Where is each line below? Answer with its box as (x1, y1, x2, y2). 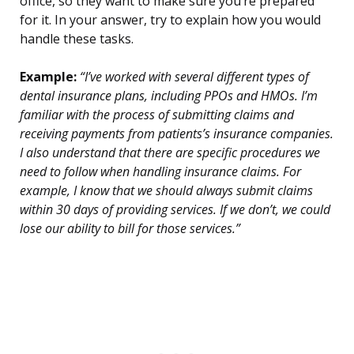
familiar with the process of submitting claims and (20, 106, 294, 124)
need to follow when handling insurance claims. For (20, 163, 301, 181)
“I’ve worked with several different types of (77, 68, 309, 86)
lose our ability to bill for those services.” (20, 220, 240, 238)
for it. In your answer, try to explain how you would (20, 11, 321, 29)
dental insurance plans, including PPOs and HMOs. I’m (20, 87, 318, 105)
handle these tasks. (20, 30, 134, 48)
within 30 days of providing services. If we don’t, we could (20, 201, 330, 219)
